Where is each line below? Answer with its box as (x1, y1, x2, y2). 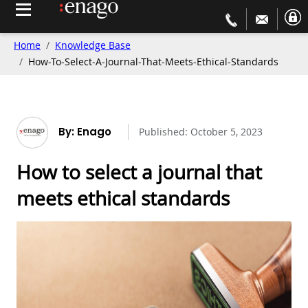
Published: (139, 125, 190, 139)
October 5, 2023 (190, 125, 263, 139)
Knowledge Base (55, 38, 131, 52)
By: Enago (58, 124, 111, 140)
